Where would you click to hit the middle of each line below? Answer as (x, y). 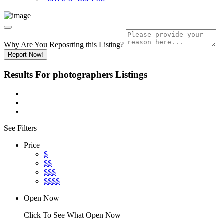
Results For (28, 74)
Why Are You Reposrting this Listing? (64, 45)
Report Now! (26, 55)
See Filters (20, 128)
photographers (83, 74)
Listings (131, 74)
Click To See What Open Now (72, 215)
